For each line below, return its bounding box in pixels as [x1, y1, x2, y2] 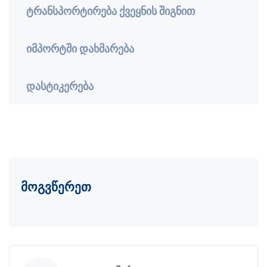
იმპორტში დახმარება [26, 41, 134, 55]
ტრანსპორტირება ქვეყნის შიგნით [26, 3, 195, 17]
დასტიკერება [26, 78, 94, 92]
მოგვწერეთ [21, 178, 91, 194]
